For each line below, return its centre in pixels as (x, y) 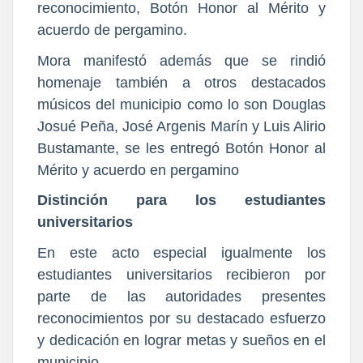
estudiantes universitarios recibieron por (181, 275)
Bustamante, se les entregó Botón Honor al (181, 148)
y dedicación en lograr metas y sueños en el (181, 341)
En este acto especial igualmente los (181, 253)
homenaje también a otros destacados (181, 82)
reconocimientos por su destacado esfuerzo (181, 319)
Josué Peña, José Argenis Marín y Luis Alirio (181, 126)
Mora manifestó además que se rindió (181, 60)
